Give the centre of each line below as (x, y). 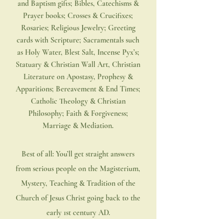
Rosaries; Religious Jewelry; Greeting (78, 28)
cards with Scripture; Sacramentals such (78, 40)
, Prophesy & (113, 77)
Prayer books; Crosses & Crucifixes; (78, 16)
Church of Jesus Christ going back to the (78, 198)
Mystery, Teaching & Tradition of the (78, 183)
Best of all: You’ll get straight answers (78, 154)
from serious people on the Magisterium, (78, 169)
